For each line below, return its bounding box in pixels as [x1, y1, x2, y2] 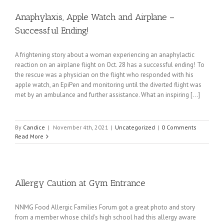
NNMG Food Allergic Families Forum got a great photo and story [15, 203, 195, 211]
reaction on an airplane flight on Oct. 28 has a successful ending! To [15, 60, 204, 69]
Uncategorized [115, 123, 155, 131]
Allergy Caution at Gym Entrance [15, 177, 145, 188]
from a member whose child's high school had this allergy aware [15, 213, 196, 221]
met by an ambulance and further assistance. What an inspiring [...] [15, 90, 200, 99]
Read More [15, 132, 43, 140]
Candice [23, 123, 45, 131]
